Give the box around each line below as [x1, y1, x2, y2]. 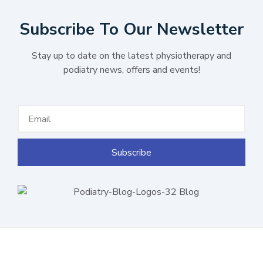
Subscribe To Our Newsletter [19, 18, 244, 41]
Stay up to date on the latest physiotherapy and [32, 49, 231, 62]
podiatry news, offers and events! [63, 63, 200, 76]
